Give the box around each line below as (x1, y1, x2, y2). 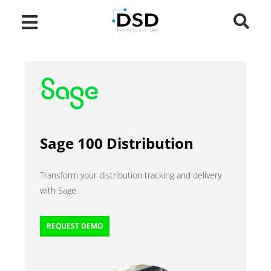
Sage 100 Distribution (40, 133, 194, 154)
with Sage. (40, 184, 79, 197)
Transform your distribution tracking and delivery (40, 169, 222, 181)
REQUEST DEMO (47, 221, 103, 232)
